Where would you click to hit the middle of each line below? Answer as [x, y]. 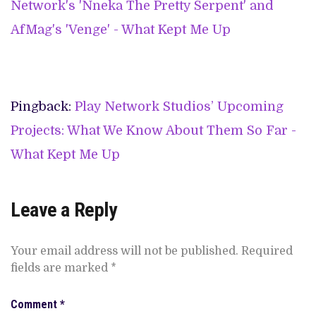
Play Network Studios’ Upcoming [179, 107]
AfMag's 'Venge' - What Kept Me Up [121, 30]
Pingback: [43, 107]
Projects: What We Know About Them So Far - [153, 131]
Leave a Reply [64, 210]
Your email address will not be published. [124, 251]
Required [267, 251]
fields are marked [61, 268]
